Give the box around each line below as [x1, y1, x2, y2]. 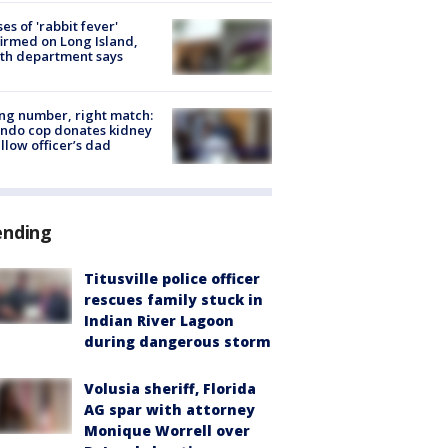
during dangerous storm [84, 331, 271, 351]
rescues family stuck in [84, 289, 263, 309]
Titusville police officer [84, 268, 260, 288]
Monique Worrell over [84, 420, 250, 440]
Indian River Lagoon [84, 310, 234, 330]
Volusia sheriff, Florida [84, 378, 256, 398]
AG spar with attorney [84, 399, 255, 419]
